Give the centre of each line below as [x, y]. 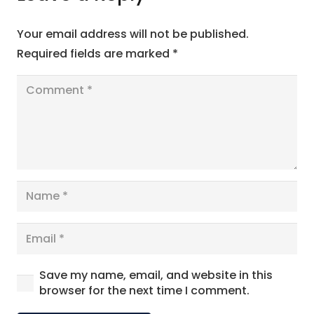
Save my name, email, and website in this [156, 275]
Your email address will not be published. [133, 34]
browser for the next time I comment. [144, 291]
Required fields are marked [95, 54]
